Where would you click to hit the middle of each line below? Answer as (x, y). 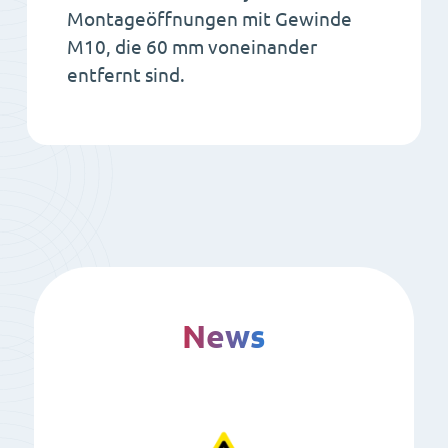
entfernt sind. (126, 75)
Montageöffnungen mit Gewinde (209, 19)
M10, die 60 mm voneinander (192, 47)
